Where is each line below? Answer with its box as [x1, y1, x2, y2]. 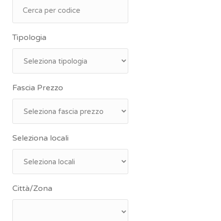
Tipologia [12, 33, 46, 42]
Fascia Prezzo [12, 83, 63, 93]
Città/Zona [12, 184, 52, 193]
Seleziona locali [12, 133, 69, 143]
